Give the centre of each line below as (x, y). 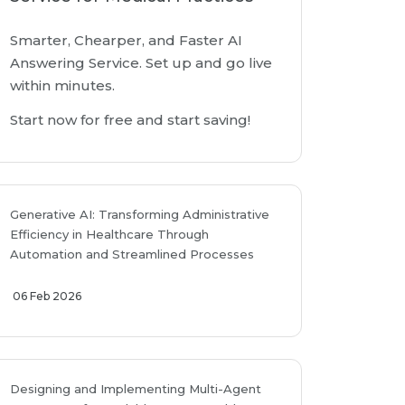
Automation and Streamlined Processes (132, 254)
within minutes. (62, 85)
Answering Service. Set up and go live (141, 63)
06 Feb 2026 (47, 296)
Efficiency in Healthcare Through (109, 234)
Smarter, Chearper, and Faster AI (126, 40)
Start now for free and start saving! (130, 120)
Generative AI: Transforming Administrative (140, 214)
